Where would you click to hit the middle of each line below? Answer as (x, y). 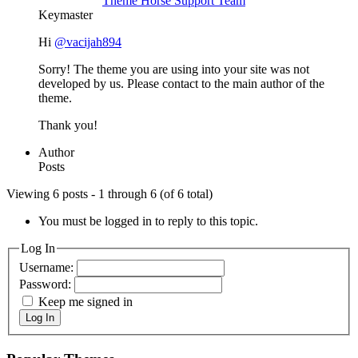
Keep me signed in (86, 302)
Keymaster (66, 14)
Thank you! (68, 125)
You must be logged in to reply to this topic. (148, 221)
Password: (47, 284)
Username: (48, 268)
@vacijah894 (88, 42)
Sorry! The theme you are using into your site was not (174, 69)
